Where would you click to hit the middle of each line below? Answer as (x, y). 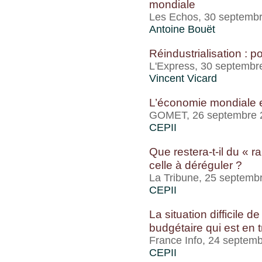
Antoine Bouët (182, 29)
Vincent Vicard (183, 78)
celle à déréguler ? (196, 165)
